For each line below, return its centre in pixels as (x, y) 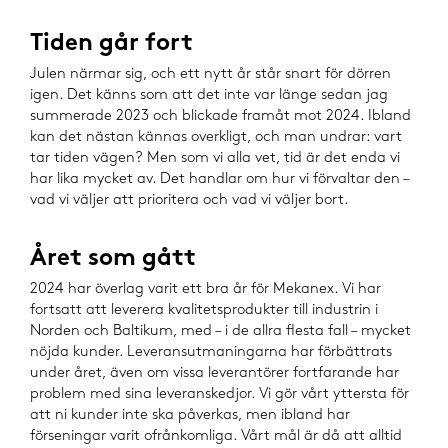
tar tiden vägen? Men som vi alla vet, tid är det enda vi (215, 158)
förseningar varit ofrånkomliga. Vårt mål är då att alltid (216, 436)
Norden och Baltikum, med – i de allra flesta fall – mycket (220, 331)
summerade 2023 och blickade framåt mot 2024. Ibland (220, 116)
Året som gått (113, 260)
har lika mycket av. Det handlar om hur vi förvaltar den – (219, 179)
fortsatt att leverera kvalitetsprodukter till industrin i (204, 310)
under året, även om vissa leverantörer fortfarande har (214, 373)
